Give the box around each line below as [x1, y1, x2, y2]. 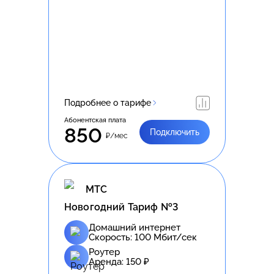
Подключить [150, 127, 199, 137]
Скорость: [89, 231, 135, 243]
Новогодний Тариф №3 [64, 201, 179, 213]
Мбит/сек [151, 231, 197, 243]
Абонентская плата [64, 116, 126, 124]
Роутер [89, 246, 120, 257]
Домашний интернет [89, 221, 180, 233]
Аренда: [89, 256, 126, 267]
